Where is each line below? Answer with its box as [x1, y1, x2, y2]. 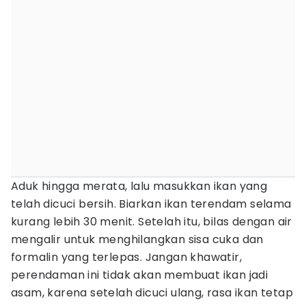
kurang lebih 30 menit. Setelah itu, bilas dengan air [11, 214, 292, 229]
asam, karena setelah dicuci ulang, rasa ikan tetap [11, 285, 293, 301]
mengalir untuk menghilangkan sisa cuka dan [11, 232, 264, 247]
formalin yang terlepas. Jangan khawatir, [11, 249, 242, 265]
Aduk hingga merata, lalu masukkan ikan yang [11, 178, 268, 194]
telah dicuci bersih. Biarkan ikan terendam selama [11, 196, 292, 212]
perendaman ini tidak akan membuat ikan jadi [11, 267, 268, 283]
